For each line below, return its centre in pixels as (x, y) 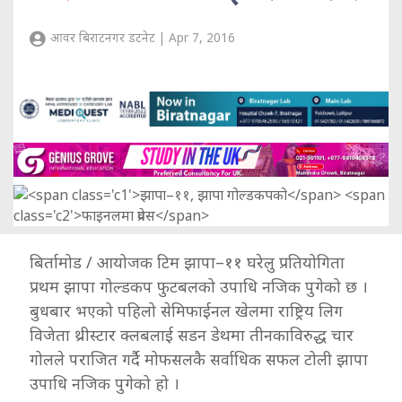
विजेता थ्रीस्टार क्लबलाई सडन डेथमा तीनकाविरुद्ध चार (192, 334)
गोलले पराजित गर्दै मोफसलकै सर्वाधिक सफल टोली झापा (199, 358)
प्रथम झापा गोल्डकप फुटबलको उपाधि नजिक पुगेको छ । (199, 286)
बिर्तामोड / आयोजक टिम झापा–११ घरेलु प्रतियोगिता (187, 262)
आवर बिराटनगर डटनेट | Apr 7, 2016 (141, 38)
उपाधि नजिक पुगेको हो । (105, 383)
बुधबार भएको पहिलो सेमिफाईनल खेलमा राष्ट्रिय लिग (186, 310)
